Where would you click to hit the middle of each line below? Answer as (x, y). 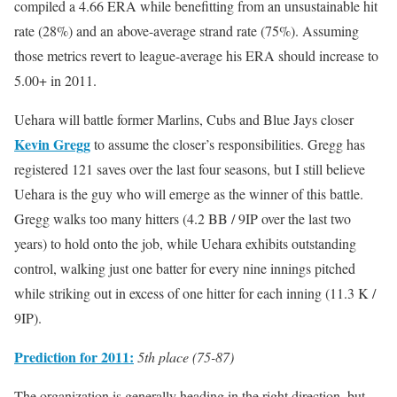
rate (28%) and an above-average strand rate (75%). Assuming (187, 31)
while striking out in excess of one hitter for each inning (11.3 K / (195, 293)
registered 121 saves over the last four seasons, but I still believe (190, 169)
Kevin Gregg (52, 144)
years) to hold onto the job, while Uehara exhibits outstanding (185, 244)
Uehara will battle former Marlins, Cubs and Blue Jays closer (184, 120)
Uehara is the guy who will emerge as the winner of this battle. (189, 194)
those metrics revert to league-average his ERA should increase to (196, 56)
